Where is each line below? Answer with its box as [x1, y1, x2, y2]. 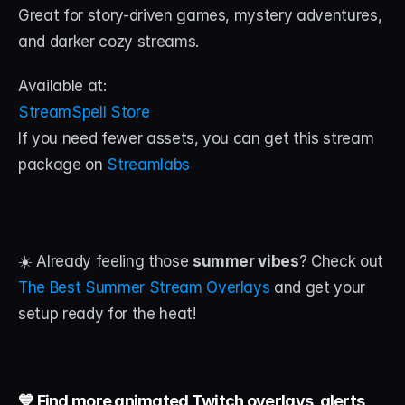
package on [18, 155, 108, 174]
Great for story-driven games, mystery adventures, [18, 6, 382, 25]
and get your [274, 278, 366, 297]
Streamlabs [107, 155, 190, 174]
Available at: [18, 77, 107, 96]
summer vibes [192, 252, 299, 271]
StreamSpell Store [18, 103, 150, 122]
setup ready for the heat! [18, 305, 196, 324]
